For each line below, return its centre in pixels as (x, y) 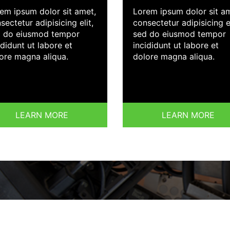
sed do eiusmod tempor (179, 34)
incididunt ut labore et (176, 45)
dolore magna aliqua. (174, 57)
